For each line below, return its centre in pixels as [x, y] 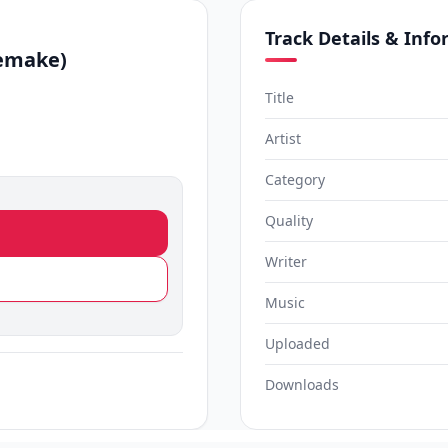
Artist [283, 138]
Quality [289, 220]
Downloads [302, 384]
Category [295, 179]
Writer [286, 261]
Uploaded [297, 343]
